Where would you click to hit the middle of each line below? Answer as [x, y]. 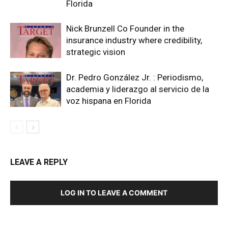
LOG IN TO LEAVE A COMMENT [114, 192]
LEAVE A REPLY [39, 162]
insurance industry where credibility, [134, 40]
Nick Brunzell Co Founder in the [125, 28]
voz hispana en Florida [109, 101]
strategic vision [96, 52]
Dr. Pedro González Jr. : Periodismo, [135, 77]
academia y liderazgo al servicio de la [138, 89]
